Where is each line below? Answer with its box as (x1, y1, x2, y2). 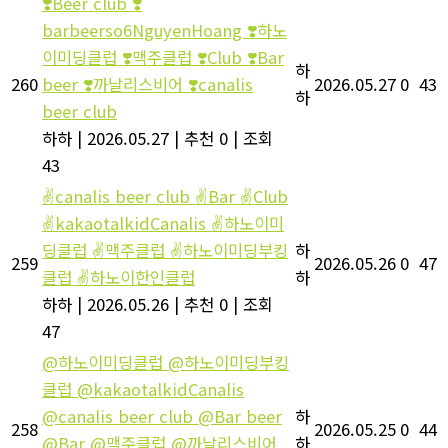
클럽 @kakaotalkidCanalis (42, 376, 244, 401)
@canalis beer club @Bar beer (42, 403, 282, 428)
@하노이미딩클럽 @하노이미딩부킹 (42, 349, 289, 374)
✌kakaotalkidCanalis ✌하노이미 (42, 210, 284, 235)
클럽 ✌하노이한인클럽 (42, 264, 195, 289)
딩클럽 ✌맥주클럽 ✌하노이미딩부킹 (42, 237, 288, 262)
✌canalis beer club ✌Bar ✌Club (42, 183, 288, 208)
